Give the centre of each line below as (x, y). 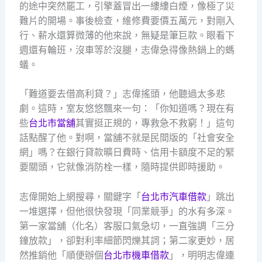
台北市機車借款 (136, 255)
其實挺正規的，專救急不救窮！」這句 (155, 123)
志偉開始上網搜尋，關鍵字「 (80, 196)
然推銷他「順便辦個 (61, 255)
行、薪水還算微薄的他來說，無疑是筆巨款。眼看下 (127, 35)
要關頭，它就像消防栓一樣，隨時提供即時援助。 (122, 167)
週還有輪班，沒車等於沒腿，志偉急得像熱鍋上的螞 (127, 50)
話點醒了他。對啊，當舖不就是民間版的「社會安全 (127, 138)
